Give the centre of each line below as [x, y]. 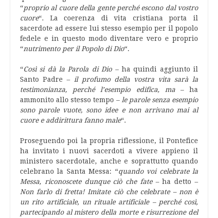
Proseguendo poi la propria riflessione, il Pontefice [109, 141]
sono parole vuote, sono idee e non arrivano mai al [109, 110]
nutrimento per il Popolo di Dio [74, 49]
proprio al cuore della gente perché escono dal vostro [111, 8]
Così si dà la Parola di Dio [68, 69]
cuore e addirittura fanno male [70, 120]
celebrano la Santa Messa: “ [69, 171]
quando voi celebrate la [158, 171]
